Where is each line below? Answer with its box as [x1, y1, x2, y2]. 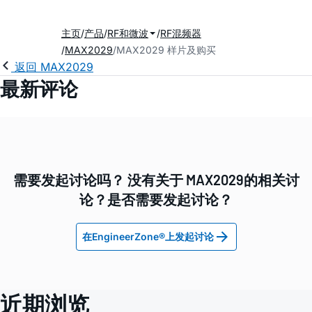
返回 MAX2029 [15, 60, 93, 74]
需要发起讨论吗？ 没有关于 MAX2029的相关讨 [13, 171, 299, 189]
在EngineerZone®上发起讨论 [81, 231, 214, 243]
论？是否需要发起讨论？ [79, 191, 233, 208]
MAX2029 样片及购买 [116, 44, 216, 56]
